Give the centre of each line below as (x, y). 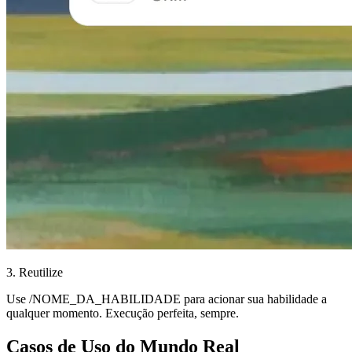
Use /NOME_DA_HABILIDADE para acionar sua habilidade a (167, 299)
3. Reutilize (35, 273)
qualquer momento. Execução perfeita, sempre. (123, 313)
